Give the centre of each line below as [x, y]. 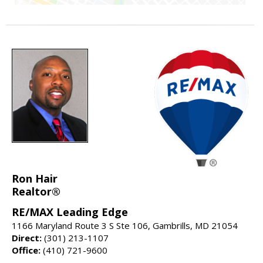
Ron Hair [35, 179]
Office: [26, 250]
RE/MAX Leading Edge [70, 212]
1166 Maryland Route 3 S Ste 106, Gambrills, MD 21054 [125, 226]
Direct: [27, 238]
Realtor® [36, 192]
